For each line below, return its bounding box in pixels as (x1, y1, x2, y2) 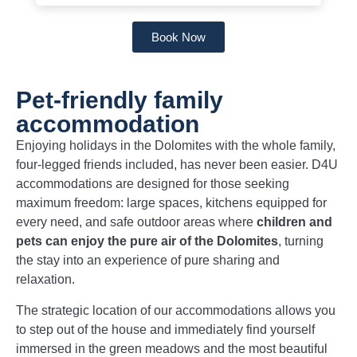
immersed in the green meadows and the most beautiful (16, 341, 328, 355)
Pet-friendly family (16, 87, 223, 114)
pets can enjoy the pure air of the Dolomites (16, 234, 278, 249)
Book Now (151, 30, 206, 45)
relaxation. (16, 273, 75, 287)
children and (257, 215, 332, 229)
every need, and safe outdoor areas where (16, 215, 257, 229)
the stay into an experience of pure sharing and (16, 253, 280, 268)
